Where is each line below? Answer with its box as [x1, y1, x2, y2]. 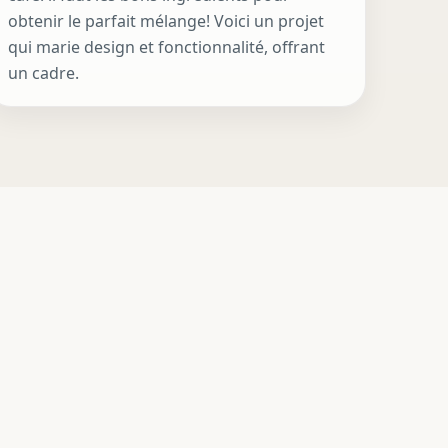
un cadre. [8, 62, 80, 85]
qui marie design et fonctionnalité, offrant [8, 36, 326, 59]
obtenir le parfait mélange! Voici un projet [8, 10, 325, 33]
